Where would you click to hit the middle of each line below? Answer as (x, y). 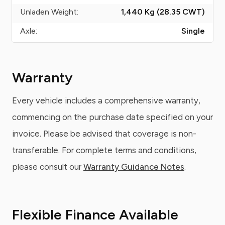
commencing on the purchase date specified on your (113, 117)
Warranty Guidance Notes (134, 167)
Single (193, 31)
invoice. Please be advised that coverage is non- (104, 134)
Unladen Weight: (49, 12)
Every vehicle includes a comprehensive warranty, (106, 100)
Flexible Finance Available (95, 214)
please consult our (48, 167)
